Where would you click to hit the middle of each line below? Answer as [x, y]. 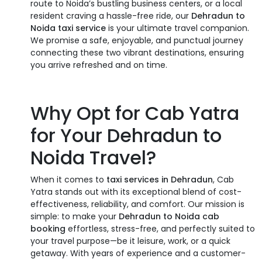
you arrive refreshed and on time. [99, 65]
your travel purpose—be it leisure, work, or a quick [130, 241]
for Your [69, 135]
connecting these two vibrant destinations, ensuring [137, 52]
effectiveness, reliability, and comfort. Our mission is [137, 204]
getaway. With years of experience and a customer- [138, 253]
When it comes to [68, 179]
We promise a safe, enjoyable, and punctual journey [137, 40]
